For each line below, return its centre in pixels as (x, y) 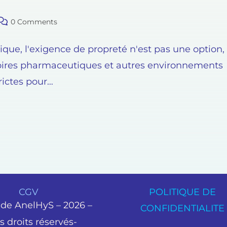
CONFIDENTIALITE (182, 209)
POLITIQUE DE (182, 192)
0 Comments (34, 22)
